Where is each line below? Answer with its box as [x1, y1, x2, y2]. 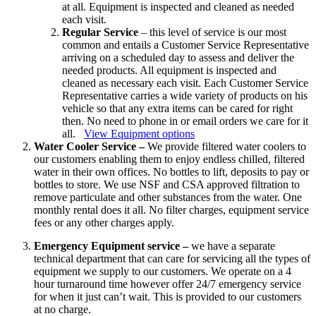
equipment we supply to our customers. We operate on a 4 [34, 265, 291, 277]
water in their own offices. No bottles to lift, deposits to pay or [34, 165, 309, 178]
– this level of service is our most [138, 25, 286, 38]
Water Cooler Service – [34, 140, 145, 152]
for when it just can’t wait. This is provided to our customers [34, 290, 301, 303]
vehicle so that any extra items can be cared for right [62, 102, 293, 114]
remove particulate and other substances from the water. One [34, 190, 302, 203]
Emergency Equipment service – [34, 239, 188, 252]
